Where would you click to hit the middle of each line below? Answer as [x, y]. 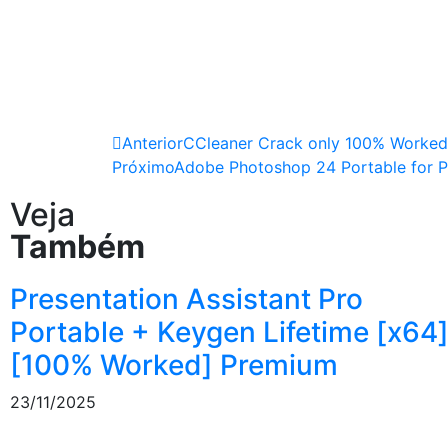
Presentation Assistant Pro [186, 299]
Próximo [143, 167]
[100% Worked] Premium [174, 365]
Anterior [152, 143]
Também [77, 246]
